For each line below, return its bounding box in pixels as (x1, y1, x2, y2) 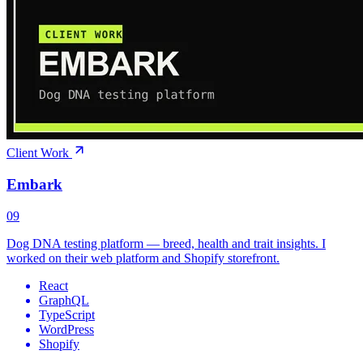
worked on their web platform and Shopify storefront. (6, 250, 280, 265)
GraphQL (39, 293, 89, 307)
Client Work (6, 146, 72, 160)
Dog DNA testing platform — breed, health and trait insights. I (6, 236, 326, 250)
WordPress (39, 322, 94, 336)
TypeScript (39, 307, 95, 322)
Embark (6, 176, 62, 193)
